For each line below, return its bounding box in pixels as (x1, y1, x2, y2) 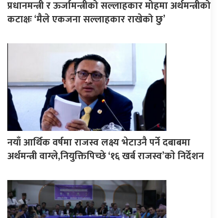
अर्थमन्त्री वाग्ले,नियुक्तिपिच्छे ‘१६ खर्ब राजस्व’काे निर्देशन (7, 147, 204, 164)
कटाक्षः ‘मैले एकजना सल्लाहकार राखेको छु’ (7, 11, 165, 28)
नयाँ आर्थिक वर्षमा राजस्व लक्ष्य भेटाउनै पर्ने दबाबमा (7, 134, 190, 151)
